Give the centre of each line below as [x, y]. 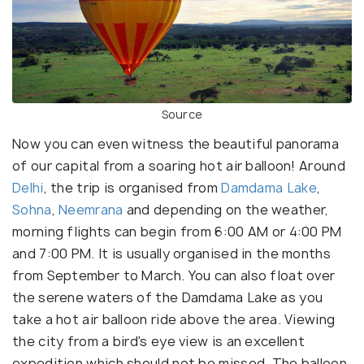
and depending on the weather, [226, 210]
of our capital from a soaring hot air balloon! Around [179, 166]
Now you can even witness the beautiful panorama [176, 144]
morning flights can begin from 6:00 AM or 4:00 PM [177, 232]
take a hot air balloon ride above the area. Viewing [174, 320]
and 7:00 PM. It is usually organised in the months [171, 254]
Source [182, 115]
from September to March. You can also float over [174, 276]
